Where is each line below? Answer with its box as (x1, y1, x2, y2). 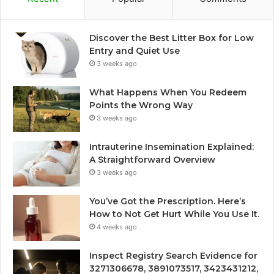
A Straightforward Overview (89, 154, 215, 166)
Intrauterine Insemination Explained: (89, 141, 254, 153)
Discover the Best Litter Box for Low (89, 32, 254, 44)
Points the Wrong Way (89, 100, 193, 111)
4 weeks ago (97, 223, 137, 232)
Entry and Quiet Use (89, 45, 180, 57)
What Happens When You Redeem (89, 87, 246, 98)
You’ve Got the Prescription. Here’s (89, 196, 246, 207)
